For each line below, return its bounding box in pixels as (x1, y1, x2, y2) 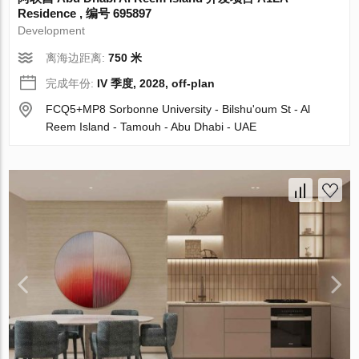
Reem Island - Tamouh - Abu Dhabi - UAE (46, 119, 257, 133)
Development (18, 23, 86, 37)
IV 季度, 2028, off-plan (97, 76, 216, 90)
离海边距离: (46, 50, 109, 64)
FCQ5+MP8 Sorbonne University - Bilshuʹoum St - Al (46, 102, 311, 115)
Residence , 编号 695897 (18, 6, 152, 20)
